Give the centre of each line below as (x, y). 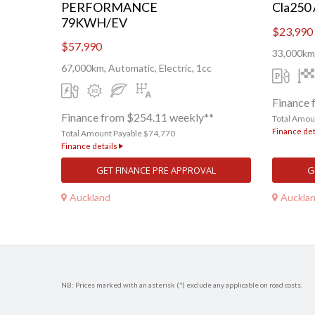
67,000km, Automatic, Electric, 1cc (136, 68)
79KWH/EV (94, 23)
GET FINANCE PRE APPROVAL (156, 171)
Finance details (90, 146)
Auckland (90, 197)
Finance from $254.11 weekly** (137, 117)
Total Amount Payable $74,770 (118, 134)
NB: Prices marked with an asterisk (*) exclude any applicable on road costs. (182, 285)
